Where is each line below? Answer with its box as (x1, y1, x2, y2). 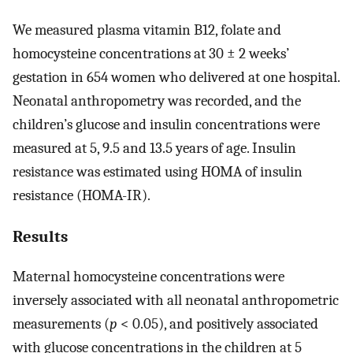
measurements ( (13, 314, 110, 333)
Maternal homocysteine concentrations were (13, 267, 284, 285)
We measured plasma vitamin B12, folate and (13, 21, 281, 39)
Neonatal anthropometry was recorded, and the (13, 92, 301, 110)
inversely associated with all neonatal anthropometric (13, 291, 339, 309)
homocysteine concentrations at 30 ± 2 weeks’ (13, 45, 289, 63)
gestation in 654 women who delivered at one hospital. (13, 69, 340, 87)
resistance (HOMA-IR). (13, 187, 150, 205)
